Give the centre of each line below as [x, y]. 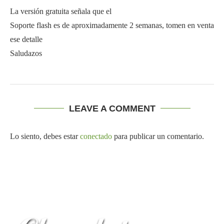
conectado [96, 136]
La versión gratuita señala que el [61, 11]
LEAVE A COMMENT [112, 108]
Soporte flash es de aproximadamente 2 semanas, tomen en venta [112, 25]
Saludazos [26, 53]
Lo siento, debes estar [45, 136]
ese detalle [26, 39]
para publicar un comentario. [158, 136]
